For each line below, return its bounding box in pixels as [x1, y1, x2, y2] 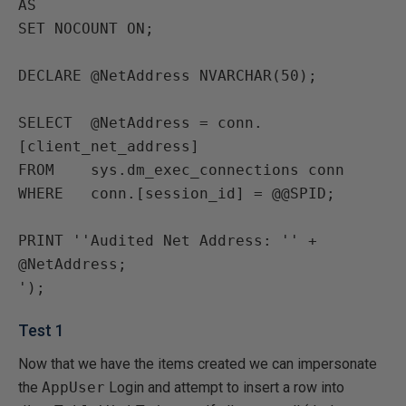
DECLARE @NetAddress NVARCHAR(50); [18, 67, 317, 84]
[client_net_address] [18, 138, 199, 155]
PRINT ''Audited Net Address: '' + [18, 232, 317, 249]
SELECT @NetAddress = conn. [18, 114, 263, 131]
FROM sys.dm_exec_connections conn [18, 161, 344, 179]
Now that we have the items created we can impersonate [18, 355, 377, 372]
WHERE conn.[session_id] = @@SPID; [18, 185, 335, 202]
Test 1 [18, 321, 64, 340]
